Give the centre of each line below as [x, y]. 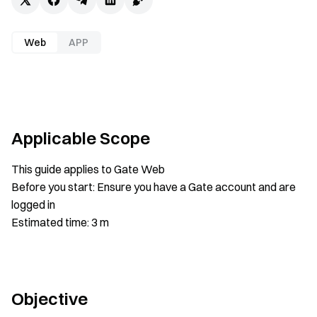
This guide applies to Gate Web [88, 169]
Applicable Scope [81, 138]
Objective [50, 299]
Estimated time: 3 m [60, 222]
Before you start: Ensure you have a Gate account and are [154, 187]
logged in [33, 204]
